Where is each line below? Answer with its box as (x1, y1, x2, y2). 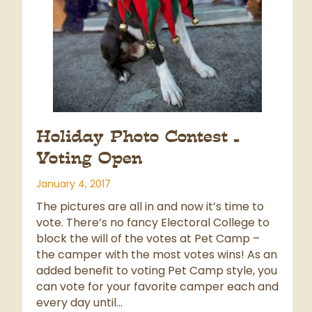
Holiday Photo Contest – (36, 126, 239, 148)
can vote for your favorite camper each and (36, 279, 279, 295)
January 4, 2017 (36, 177, 111, 192)
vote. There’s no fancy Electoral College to (36, 214, 270, 231)
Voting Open (36, 148, 142, 169)
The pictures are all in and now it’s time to (36, 198, 264, 215)
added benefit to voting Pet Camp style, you (36, 263, 277, 279)
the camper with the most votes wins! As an (36, 247, 277, 263)
